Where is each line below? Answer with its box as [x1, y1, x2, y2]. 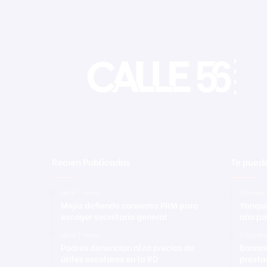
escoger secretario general [61, 210, 167, 222]
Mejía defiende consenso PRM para [61, 198, 198, 211]
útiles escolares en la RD [61, 252, 159, 265]
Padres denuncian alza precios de [61, 241, 194, 253]
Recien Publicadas [52, 155, 130, 168]
